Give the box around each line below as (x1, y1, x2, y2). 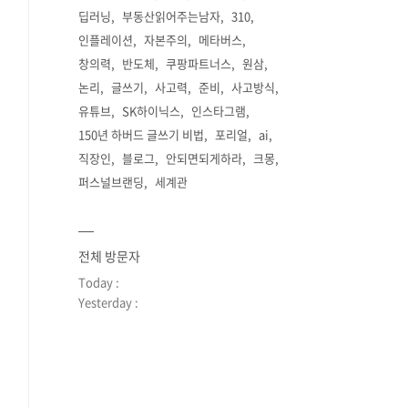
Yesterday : (78, 293, 138, 311)
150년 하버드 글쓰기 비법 (78, 126, 204, 143)
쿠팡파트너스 (166, 55, 231, 72)
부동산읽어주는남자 (122, 7, 220, 25)
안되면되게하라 (166, 149, 242, 167)
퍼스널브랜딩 (78, 173, 144, 190)
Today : (78, 273, 119, 291)
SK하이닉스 (122, 102, 180, 119)
